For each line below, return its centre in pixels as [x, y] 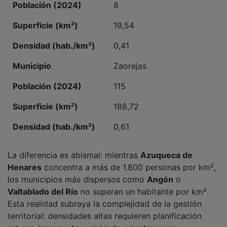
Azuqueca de [166, 148]
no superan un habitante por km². [143, 185]
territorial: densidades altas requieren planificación [105, 209]
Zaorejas [130, 59]
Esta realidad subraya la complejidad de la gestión [105, 197]
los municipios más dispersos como [77, 173]
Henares [25, 160]
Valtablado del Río [43, 185]
